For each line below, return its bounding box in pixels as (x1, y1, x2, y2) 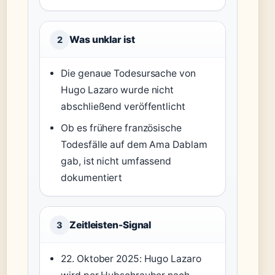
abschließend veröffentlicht (61, 101, 185, 113)
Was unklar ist (69, 34, 135, 46)
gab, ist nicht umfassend (61, 155, 171, 168)
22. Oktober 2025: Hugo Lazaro (61, 253, 201, 265)
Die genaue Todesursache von (61, 68, 196, 80)
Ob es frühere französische (61, 122, 182, 134)
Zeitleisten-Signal (69, 219, 152, 231)
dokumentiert (61, 172, 123, 184)
